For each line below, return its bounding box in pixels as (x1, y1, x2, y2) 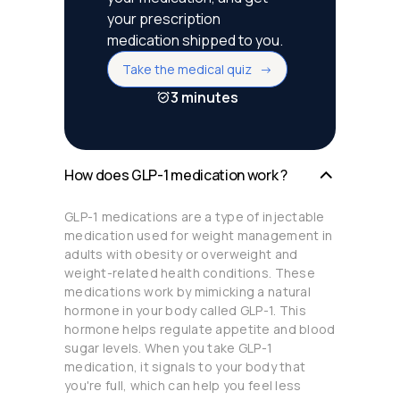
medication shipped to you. (107, 30, 283, 50)
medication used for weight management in (64, 227, 333, 244)
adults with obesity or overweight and (64, 246, 298, 262)
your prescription (107, 9, 221, 29)
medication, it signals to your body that (64, 358, 306, 375)
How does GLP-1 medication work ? (64, 165, 287, 185)
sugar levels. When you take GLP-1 (64, 339, 273, 356)
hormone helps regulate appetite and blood (64, 321, 336, 337)
